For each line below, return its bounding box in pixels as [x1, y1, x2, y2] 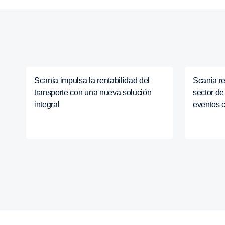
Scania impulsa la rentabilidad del [34, 76, 150, 85]
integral [34, 100, 60, 109]
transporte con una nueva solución [34, 88, 152, 97]
